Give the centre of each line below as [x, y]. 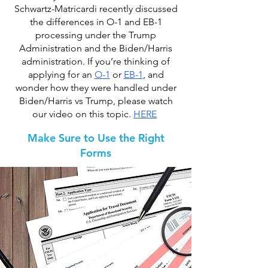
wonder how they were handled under [96, 88]
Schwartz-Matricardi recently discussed [96, 9]
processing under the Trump [96, 35]
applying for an [61, 74]
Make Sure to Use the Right [96, 138]
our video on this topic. [83, 114]
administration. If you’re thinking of [96, 61]
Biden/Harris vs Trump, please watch [96, 101]
